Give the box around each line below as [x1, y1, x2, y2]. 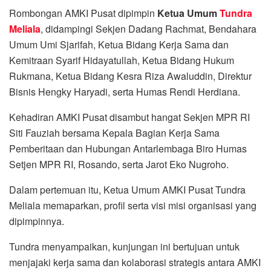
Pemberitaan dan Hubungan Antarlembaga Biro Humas [9, 141, 247, 155]
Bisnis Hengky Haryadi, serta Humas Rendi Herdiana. [9, 84, 240, 99]
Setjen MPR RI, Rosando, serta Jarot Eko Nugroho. [9, 157, 229, 171]
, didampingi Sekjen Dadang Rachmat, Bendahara [41, 21, 256, 36]
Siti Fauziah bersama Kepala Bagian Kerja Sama [9, 125, 220, 140]
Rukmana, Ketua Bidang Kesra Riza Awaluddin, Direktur [9, 68, 252, 83]
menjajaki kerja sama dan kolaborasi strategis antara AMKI [9, 255, 261, 269]
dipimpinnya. [9, 214, 64, 228]
